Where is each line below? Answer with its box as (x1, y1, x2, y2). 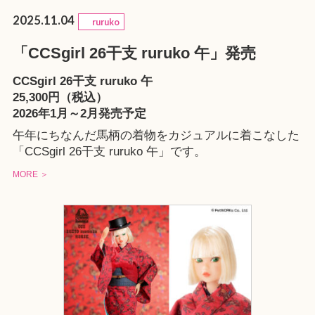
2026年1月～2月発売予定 (12, 106, 146, 120)
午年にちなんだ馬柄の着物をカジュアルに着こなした (12, 129, 300, 143)
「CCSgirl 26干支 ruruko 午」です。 (12, 145, 206, 159)
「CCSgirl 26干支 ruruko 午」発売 (12, 44, 256, 62)
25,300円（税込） (12, 90, 108, 104)
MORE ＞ (12, 169, 49, 180)
